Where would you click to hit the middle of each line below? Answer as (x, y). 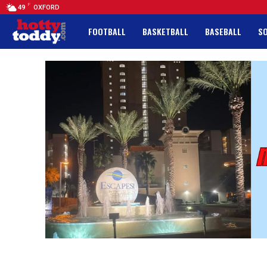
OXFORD (46, 8)
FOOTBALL (107, 32)
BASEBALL (223, 32)
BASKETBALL (165, 32)
